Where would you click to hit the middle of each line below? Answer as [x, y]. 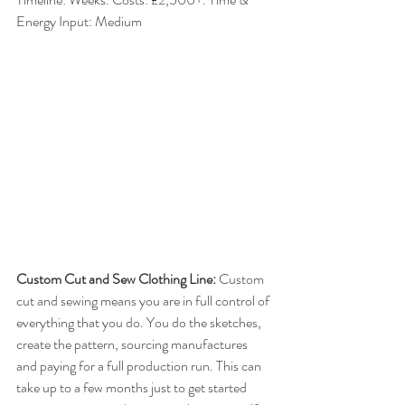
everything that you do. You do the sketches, [140, 323]
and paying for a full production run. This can [140, 366]
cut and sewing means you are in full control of [144, 301]
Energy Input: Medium [79, 22]
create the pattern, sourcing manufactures [133, 344]
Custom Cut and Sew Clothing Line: [118, 279]
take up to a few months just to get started [133, 388]
